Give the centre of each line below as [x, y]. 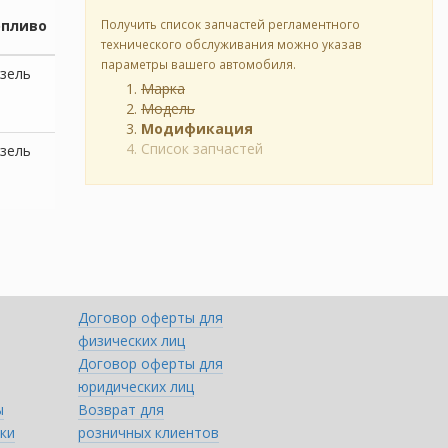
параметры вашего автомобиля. [198, 64]
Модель [168, 108]
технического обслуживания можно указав [231, 44]
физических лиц [132, 340]
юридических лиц [136, 386]
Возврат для [121, 409]
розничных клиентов [149, 432]
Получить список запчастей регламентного [230, 24]
